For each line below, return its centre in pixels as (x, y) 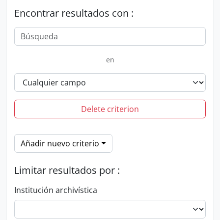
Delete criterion (110, 109)
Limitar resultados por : (67, 170)
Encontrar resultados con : (74, 13)
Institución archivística (56, 190)
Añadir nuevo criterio (60, 143)
